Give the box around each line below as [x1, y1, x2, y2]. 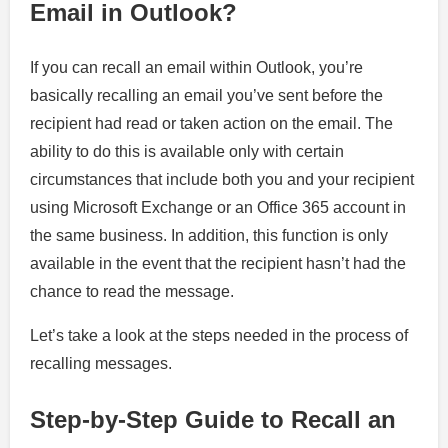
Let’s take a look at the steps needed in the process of [30, 326, 408, 344]
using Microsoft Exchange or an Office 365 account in [30, 198, 406, 216]
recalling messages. [30, 354, 172, 372]
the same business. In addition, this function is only [30, 226, 388, 244]
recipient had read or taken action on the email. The [30, 114, 393, 132]
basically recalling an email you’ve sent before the [30, 86, 383, 104]
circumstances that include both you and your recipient [30, 170, 414, 188]
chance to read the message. [30, 282, 234, 300]
